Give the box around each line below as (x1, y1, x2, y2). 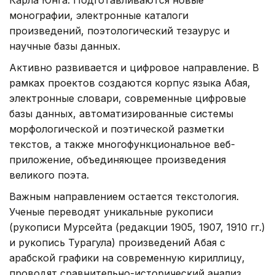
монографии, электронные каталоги (9, 9, 188, 22)
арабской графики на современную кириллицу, (9, 252, 245, 265)
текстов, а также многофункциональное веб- (9, 138, 235, 151)
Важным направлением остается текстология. (9, 190, 239, 203)
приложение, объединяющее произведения (9, 153, 226, 166)
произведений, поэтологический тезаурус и (9, 25, 230, 37)
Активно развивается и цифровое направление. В (9, 61, 259, 74)
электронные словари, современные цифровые (9, 92, 246, 105)
